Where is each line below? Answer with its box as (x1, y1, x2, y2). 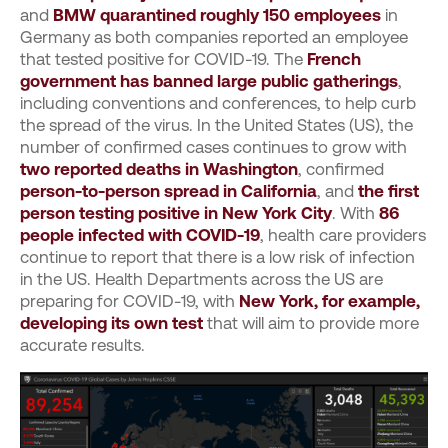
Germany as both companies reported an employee (20, 27, 408, 47)
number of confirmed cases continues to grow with (20, 137, 407, 157)
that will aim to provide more (203, 313, 419, 333)
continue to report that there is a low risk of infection (20, 247, 415, 267)
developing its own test (20, 313, 203, 333)
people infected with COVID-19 (20, 225, 260, 245)
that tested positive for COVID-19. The (20, 49, 307, 69)
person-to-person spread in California (20, 181, 317, 201)
